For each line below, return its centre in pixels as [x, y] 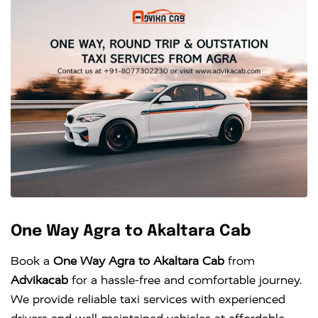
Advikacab [39, 280]
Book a [32, 261]
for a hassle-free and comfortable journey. [185, 280]
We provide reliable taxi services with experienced [148, 300]
